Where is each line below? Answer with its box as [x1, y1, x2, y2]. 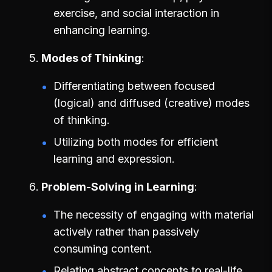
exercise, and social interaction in [53, 6, 219, 19]
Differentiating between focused [53, 79, 215, 92]
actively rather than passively [53, 225, 199, 238]
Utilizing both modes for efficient [53, 135, 218, 148]
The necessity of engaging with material [53, 208, 254, 221]
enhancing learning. [53, 23, 151, 36]
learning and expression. [53, 152, 175, 165]
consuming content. [53, 242, 152, 255]
